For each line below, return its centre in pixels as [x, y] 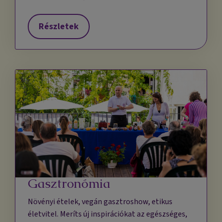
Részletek [59, 27]
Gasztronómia [69, 184]
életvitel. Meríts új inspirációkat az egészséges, [108, 214]
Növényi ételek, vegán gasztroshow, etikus [100, 202]
